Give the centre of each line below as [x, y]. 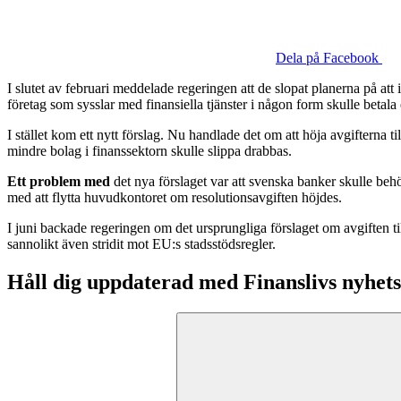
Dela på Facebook [327, 57]
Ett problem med [59, 181]
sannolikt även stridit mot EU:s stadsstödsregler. [141, 243]
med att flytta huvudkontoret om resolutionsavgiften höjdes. [175, 197]
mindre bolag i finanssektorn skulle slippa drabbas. [149, 150]
